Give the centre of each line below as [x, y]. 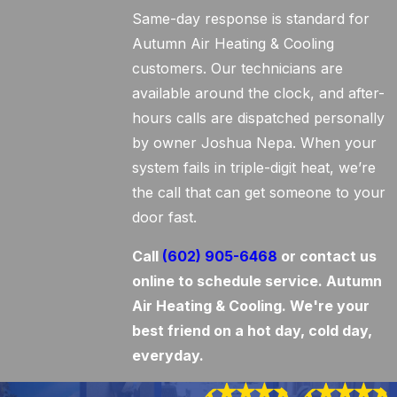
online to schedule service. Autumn [257, 281]
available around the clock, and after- [259, 93]
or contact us [327, 256]
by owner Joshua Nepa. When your [255, 143]
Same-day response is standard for [251, 19]
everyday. [168, 355]
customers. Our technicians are [238, 68]
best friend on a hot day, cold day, [253, 331]
